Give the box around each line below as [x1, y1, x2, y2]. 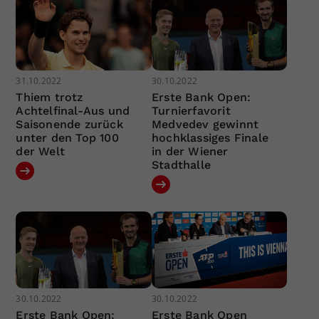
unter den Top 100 [16, 131, 119, 145]
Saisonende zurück [16, 117, 123, 132]
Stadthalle [151, 158, 211, 172]
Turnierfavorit [151, 104, 231, 118]
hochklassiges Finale [151, 131, 268, 145]
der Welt [16, 145, 66, 159]
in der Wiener [151, 145, 229, 159]
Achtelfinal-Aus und [16, 104, 130, 118]
